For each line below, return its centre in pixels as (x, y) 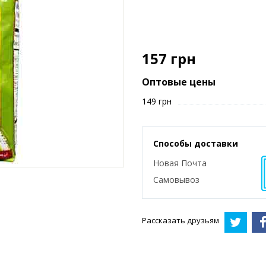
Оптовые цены (179, 82)
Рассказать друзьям (180, 221)
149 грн (157, 101)
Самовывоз (176, 180)
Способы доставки (196, 143)
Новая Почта (180, 163)
